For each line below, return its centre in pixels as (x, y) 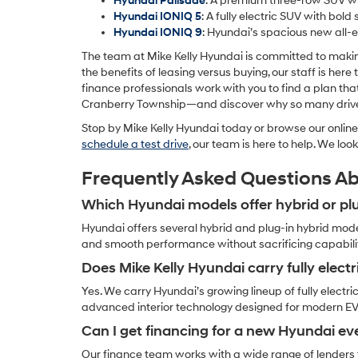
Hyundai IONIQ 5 (157, 16)
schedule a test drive (135, 144)
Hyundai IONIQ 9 (158, 32)
